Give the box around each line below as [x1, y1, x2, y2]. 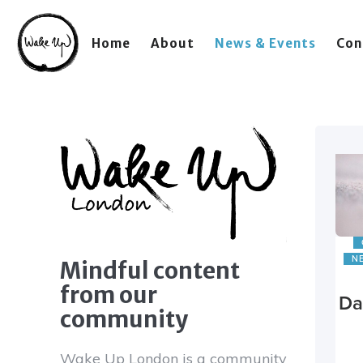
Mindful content [59, 255, 240, 285]
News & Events [214, 35, 316, 51]
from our [59, 280, 157, 310]
